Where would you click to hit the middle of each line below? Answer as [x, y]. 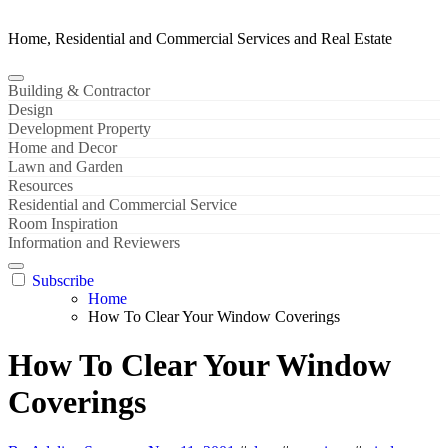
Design [30, 109]
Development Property [79, 128]
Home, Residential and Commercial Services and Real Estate [200, 38]
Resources [40, 185]
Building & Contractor [79, 90]
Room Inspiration [63, 223]
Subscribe [63, 280]
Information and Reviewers [94, 242]
